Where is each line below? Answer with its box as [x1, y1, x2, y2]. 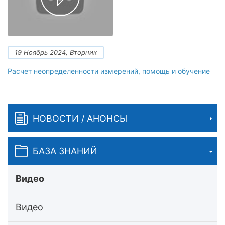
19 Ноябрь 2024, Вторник [15, 48, 97, 56]
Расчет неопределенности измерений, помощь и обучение [8, 67, 210, 75]
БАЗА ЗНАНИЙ [33, 145, 97, 156]
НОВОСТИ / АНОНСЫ [33, 113, 127, 124]
